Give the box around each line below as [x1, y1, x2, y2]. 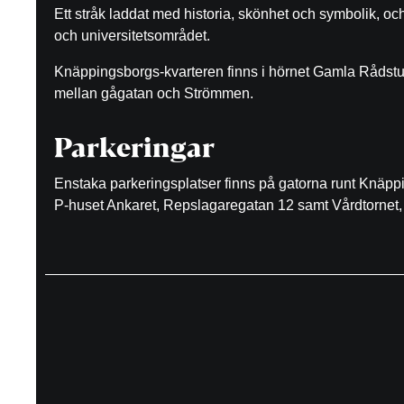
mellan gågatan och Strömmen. [54, 86, 253, 101]
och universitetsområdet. [54, 28, 210, 43]
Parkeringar [54, 137, 215, 164]
